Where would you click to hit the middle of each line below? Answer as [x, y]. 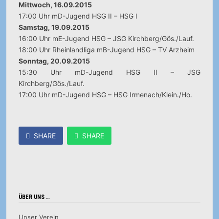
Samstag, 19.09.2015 [54, 27]
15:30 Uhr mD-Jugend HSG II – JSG [109, 72]
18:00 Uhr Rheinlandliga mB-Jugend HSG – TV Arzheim [106, 50]
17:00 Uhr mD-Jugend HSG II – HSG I [78, 16]
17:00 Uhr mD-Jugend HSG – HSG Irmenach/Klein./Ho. [105, 95]
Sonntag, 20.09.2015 [54, 61]
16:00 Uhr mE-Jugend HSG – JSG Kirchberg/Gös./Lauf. [106, 38]
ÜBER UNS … [34, 197]
